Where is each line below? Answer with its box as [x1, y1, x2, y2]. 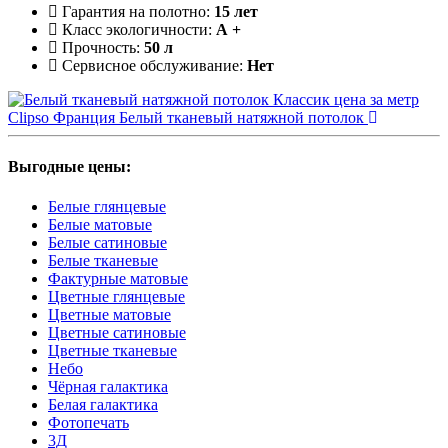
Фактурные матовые [48, 269, 188, 287]
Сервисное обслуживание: [58, 57, 247, 75]
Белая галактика [48, 395, 158, 413]
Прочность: [58, 39, 144, 57]
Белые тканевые [48, 251, 158, 269]
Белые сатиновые [48, 233, 167, 251]
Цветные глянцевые [48, 287, 185, 305]
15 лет [214, 3, 258, 21]
